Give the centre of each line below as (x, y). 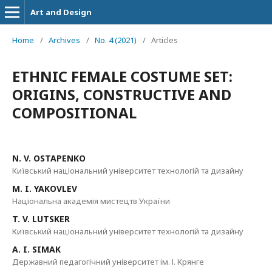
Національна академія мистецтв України (91, 201)
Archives (64, 40)
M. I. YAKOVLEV (45, 189)
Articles (165, 40)
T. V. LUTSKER (41, 219)
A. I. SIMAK (36, 249)
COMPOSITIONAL (74, 113)
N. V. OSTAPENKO (49, 158)
